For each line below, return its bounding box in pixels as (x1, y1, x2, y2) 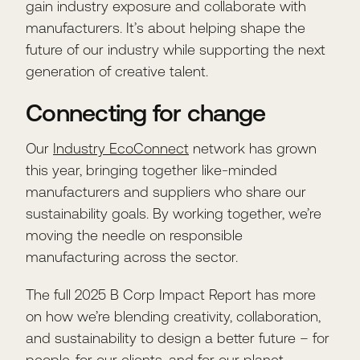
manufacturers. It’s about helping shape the (26, 19, 305, 36)
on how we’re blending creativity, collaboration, (26, 308, 321, 325)
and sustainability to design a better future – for (26, 329, 329, 346)
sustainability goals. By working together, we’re (26, 205, 321, 222)
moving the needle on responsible (26, 227, 243, 243)
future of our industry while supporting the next (26, 41, 325, 58)
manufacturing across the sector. (26, 248, 238, 265)
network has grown (189, 140, 317, 157)
